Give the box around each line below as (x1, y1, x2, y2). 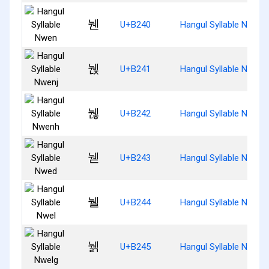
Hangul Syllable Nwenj (180, 63, 265, 74)
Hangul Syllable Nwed (180, 152, 264, 163)
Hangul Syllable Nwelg (180, 241, 265, 252)
